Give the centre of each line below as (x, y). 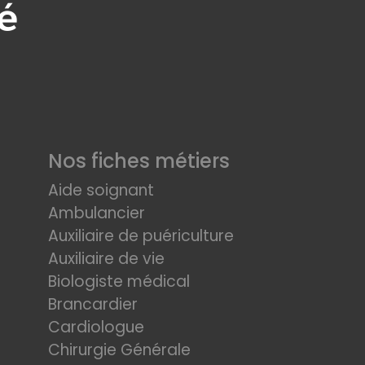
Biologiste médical (119, 281)
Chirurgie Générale (119, 350)
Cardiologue (96, 327)
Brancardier (93, 304)
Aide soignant (101, 190)
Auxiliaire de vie (106, 259)
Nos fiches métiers (139, 161)
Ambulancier (97, 213)
